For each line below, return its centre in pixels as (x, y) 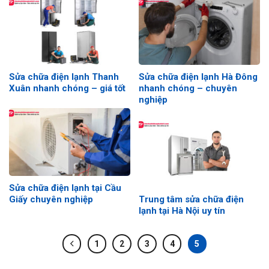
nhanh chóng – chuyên (188, 88)
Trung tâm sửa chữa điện (191, 199)
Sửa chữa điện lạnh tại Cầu (65, 188)
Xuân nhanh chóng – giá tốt (67, 88)
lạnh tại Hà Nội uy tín (182, 210)
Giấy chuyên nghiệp (51, 199)
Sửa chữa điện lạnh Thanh (64, 77)
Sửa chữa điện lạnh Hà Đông (198, 77)
